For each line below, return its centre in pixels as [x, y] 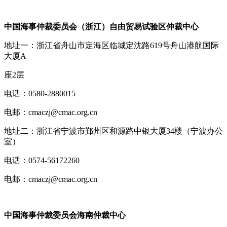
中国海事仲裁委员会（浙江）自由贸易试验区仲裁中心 [101, 26]
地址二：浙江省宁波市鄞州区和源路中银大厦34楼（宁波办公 [113, 131]
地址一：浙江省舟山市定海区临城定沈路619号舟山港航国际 [111, 45]
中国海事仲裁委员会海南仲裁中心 [65, 215]
